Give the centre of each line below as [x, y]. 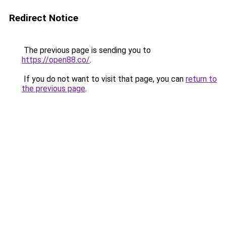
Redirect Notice [44, 18]
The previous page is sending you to [86, 50]
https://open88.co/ [56, 60]
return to [201, 79]
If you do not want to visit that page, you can [104, 79]
